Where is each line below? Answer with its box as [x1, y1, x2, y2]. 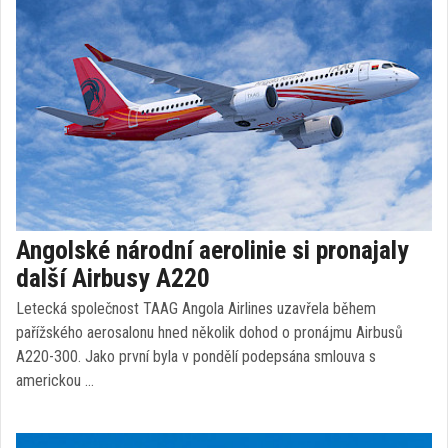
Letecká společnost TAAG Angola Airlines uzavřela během [16, 299, 376, 318]
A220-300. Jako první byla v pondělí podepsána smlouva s [16, 347, 376, 366]
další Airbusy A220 [16, 263, 210, 293]
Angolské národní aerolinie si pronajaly [16, 235, 409, 265]
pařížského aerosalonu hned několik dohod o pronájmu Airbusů [16, 323, 403, 342]
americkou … [16, 371, 94, 390]
